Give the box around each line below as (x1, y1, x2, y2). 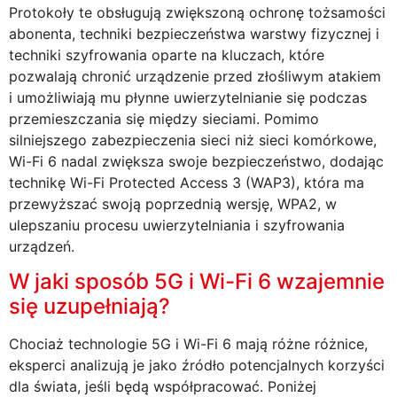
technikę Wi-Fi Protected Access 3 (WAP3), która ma (9, 173, 364, 191)
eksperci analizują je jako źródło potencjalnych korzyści (9, 356, 385, 375)
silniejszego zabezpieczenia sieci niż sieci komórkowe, (9, 130, 377, 149)
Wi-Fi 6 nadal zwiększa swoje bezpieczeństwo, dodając (9, 152, 384, 170)
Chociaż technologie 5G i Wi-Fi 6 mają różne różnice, (9, 335, 368, 354)
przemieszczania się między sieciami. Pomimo (9, 109, 319, 128)
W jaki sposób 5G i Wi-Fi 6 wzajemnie (9, 269, 385, 295)
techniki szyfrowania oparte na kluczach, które (9, 45, 324, 64)
